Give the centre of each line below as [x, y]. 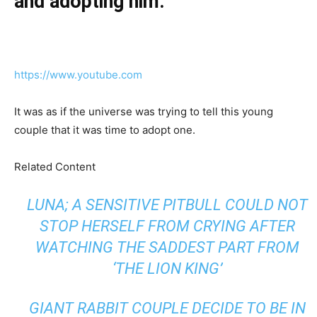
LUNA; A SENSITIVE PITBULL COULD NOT [167, 204]
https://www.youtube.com [78, 74]
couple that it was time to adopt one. [105, 129]
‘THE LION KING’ [167, 268]
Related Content [55, 166]
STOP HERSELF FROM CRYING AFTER [167, 226]
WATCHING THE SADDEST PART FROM [167, 247]
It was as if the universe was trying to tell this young [144, 111]
